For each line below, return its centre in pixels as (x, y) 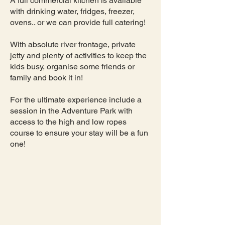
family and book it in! (46, 78)
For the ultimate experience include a (76, 100)
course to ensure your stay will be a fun (79, 133)
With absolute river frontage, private (73, 44)
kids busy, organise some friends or (72, 67)
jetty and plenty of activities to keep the (78, 55)
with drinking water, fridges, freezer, (72, 11)
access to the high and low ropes (68, 122)
